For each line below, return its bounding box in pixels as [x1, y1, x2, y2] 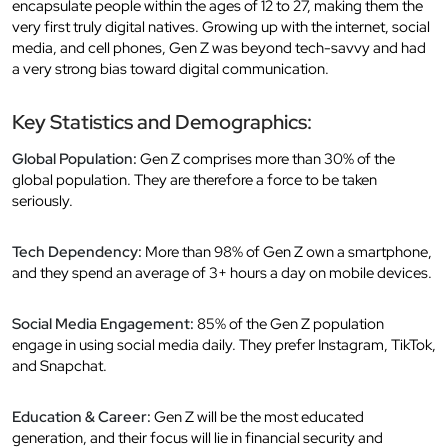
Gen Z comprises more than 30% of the [137, 148, 395, 169]
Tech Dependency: [12, 241, 142, 262]
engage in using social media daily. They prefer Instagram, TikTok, [12, 334, 436, 355]
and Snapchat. [12, 355, 107, 376]
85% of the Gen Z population [194, 313, 384, 334]
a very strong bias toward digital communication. [12, 58, 329, 79]
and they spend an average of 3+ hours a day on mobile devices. [12, 262, 432, 283]
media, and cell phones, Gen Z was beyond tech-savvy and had [12, 37, 426, 58]
